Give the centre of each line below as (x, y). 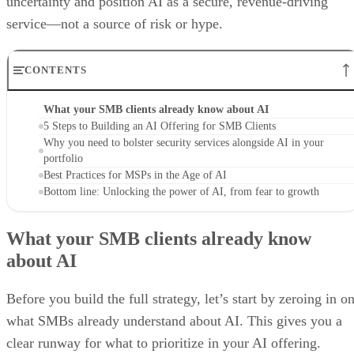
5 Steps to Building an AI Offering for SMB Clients (160, 126)
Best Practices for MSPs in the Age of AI (135, 175)
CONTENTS (56, 70)
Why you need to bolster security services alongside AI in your (184, 143)
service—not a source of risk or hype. (115, 24)
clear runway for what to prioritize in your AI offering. (164, 343)
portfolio (63, 159)
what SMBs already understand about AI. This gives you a (174, 321)
